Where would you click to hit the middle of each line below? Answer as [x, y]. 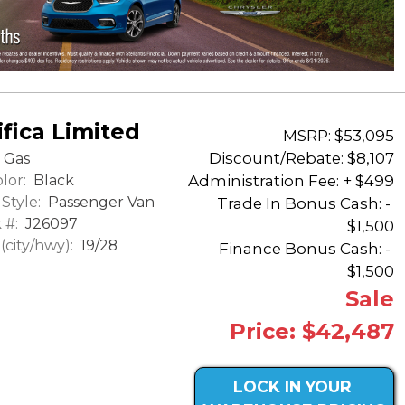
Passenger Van [99, 202]
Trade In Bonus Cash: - [306, 204]
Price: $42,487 [312, 332]
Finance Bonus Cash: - [306, 249]
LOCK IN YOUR [292, 387]
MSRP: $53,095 [339, 136]
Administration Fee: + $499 [291, 181]
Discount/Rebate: [276, 159]
